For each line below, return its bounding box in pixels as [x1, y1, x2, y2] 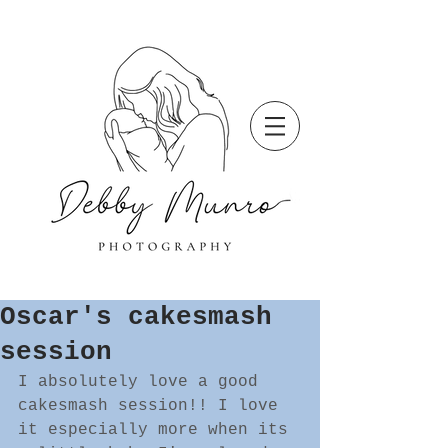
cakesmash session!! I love [18, 397, 288, 415]
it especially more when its [18, 421, 298, 439]
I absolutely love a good [18, 373, 268, 391]
